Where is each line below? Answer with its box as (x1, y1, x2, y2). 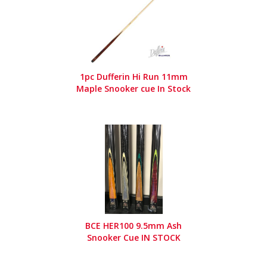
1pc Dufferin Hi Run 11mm (79, 71, 188, 83)
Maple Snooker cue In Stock (76, 83, 191, 95)
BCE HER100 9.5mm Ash (85, 220, 182, 232)
